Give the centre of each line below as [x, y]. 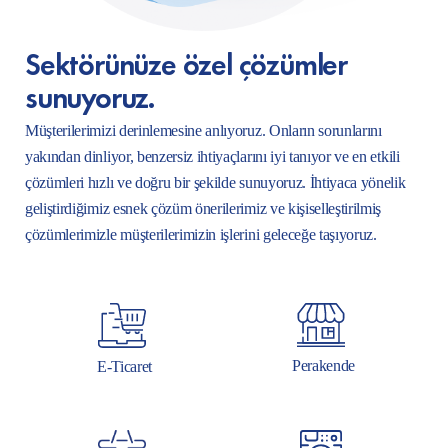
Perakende [323, 366]
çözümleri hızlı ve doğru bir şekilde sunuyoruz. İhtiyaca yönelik [215, 183]
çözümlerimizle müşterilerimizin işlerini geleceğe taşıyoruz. [201, 235]
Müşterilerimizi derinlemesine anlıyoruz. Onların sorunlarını [203, 131]
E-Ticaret [124, 367]
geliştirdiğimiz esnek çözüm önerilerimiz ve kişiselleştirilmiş [203, 209]
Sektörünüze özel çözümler [186, 63]
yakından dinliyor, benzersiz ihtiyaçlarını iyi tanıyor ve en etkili [212, 157]
